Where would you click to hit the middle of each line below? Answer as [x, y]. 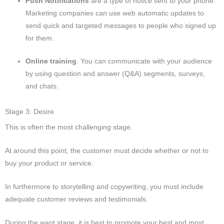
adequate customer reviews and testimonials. [76, 199]
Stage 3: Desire [29, 112]
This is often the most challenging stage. [69, 127]
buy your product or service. [49, 163]
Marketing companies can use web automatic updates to [115, 13]
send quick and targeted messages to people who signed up [121, 26]
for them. [40, 38]
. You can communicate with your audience [144, 61]
